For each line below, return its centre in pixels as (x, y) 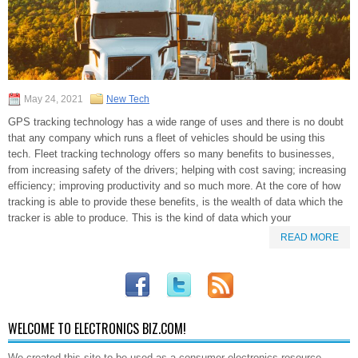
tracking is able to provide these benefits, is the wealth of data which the (175, 202)
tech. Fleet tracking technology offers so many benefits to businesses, (171, 154)
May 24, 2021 (54, 99)
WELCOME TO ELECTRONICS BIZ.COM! (97, 329)
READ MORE (310, 238)
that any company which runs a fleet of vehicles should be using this (167, 138)
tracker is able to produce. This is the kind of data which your (149, 218)
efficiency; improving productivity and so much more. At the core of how (174, 186)
